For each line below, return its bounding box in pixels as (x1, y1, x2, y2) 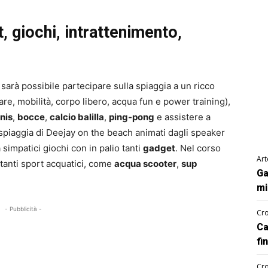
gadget (143, 142, 175, 154)
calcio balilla (50, 111, 104, 123)
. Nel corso (175, 142, 221, 154)
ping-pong (109, 111, 154, 123)
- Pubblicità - (5, 205, 42, 213)
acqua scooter (114, 158, 176, 170)
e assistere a (154, 111, 211, 123)
